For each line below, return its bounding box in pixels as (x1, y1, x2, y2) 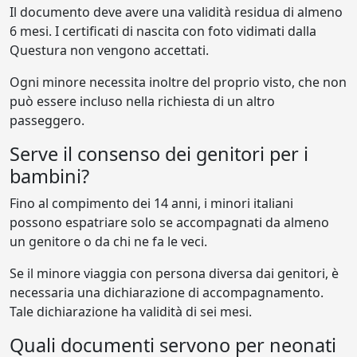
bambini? (10, 163, 89, 189)
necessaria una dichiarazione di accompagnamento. (10, 284, 324, 301)
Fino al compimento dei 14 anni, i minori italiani (10, 194, 293, 212)
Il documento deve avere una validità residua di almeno (10, 3, 343, 21)
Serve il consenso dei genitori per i (10, 141, 308, 167)
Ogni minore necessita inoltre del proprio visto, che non (10, 73, 347, 91)
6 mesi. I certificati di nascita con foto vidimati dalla (10, 22, 316, 40)
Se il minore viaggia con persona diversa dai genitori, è (10, 265, 339, 282)
